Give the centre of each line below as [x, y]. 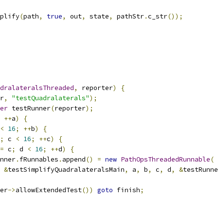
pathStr [128, 16]
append [74, 159]
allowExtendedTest [49, 190]
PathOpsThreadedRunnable [165, 159]
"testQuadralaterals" [51, 98]
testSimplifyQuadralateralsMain [66, 170]
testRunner [29, 108]
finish [127, 190]
